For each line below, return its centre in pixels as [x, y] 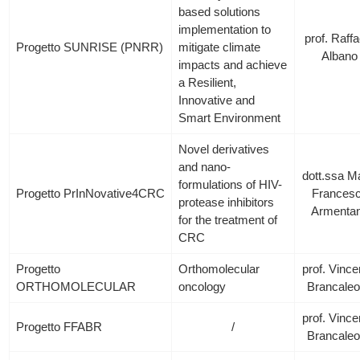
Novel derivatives [224, 149]
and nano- [205, 167]
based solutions [220, 12]
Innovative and [217, 100]
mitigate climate [220, 47]
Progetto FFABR [59, 327]
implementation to [225, 29]
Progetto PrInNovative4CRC [91, 193]
